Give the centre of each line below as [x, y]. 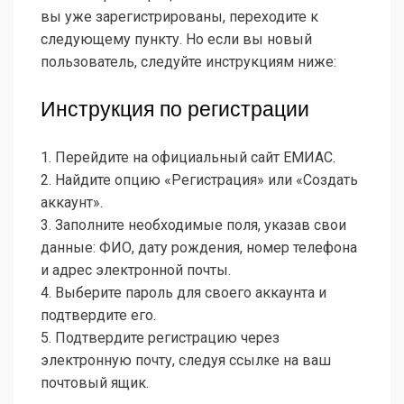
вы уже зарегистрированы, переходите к [179, 17]
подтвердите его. [98, 316]
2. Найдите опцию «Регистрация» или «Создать [199, 180]
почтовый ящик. [95, 383]
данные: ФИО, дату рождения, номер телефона [199, 248]
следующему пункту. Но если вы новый [176, 40]
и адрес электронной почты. [136, 271]
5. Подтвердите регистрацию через [160, 338]
